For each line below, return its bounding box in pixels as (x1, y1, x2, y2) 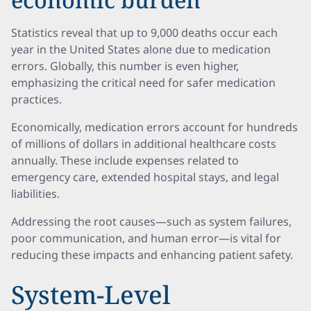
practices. (11, 92, 62, 107)
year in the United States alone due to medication (11, 42, 271, 57)
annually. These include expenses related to (11, 153, 239, 168)
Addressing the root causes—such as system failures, (11, 214, 292, 229)
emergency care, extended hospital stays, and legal (11, 169, 279, 185)
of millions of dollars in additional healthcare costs (11, 136, 276, 151)
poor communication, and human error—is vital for (11, 230, 281, 246)
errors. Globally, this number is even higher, (11, 58, 239, 74)
